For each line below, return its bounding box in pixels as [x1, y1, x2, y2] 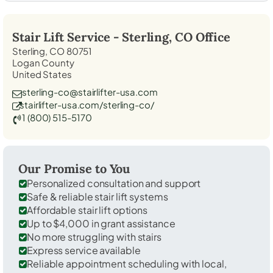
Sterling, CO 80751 [12, 44, 93, 57]
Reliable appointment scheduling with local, [27, 257, 227, 270]
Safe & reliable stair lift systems [27, 190, 168, 203]
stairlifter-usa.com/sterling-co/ [19, 98, 154, 110]
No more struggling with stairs [27, 230, 161, 243]
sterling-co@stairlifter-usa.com [22, 85, 158, 97]
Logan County [12, 56, 74, 68]
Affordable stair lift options [27, 203, 148, 216]
